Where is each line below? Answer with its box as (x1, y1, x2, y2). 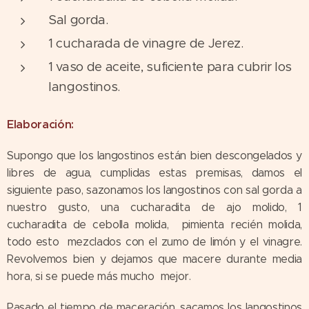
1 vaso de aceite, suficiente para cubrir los (48, 58, 292, 74)
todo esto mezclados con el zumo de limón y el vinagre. (7, 235, 302, 248)
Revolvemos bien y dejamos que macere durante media (7, 252, 302, 266)
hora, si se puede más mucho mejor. (7, 269, 191, 283)
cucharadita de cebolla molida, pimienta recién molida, (7, 217, 302, 231)
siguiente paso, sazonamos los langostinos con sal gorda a (7, 183, 302, 197)
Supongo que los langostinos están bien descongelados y (7, 148, 302, 162)
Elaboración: (7, 117, 74, 132)
